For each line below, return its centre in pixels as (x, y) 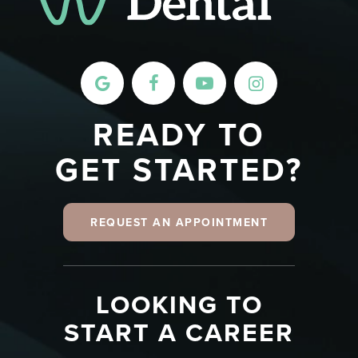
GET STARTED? (179, 170)
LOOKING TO (179, 304)
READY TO (179, 135)
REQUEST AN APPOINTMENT (179, 223)
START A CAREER (179, 332)
